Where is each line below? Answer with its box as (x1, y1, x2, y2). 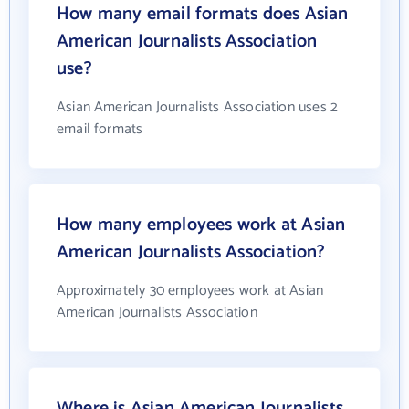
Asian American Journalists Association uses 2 (57, 94, 339, 120)
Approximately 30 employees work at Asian (57, 278, 324, 303)
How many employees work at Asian (57, 209, 346, 240)
